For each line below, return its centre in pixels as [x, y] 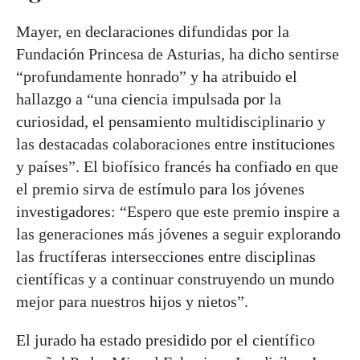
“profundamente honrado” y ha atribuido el [157, 76]
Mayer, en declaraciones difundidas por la [153, 31]
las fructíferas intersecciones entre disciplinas [166, 256]
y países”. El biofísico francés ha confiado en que [177, 166]
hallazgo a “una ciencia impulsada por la [149, 98]
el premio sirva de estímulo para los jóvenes [160, 188]
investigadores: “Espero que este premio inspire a [178, 211]
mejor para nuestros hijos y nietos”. [132, 301]
